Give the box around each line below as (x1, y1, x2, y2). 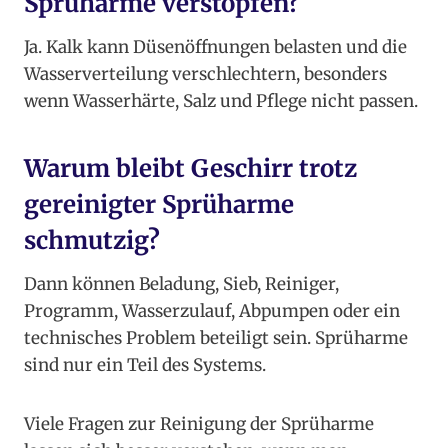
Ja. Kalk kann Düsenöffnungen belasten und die (24, 36, 407, 59)
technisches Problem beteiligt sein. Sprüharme (24, 327, 408, 350)
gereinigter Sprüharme (24, 189, 294, 221)
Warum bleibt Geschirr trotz (24, 153, 357, 185)
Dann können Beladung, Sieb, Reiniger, (24, 273, 339, 296)
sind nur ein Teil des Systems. (24, 354, 266, 377)
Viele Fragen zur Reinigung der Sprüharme (24, 413, 374, 436)
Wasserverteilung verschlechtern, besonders (24, 63, 387, 86)
